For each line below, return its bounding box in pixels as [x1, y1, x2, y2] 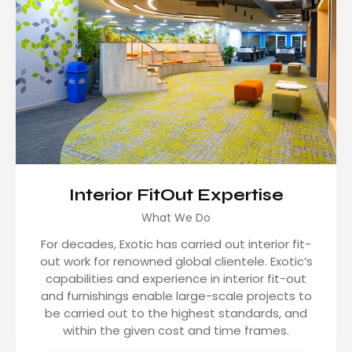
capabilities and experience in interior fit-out [46, 269, 306, 287]
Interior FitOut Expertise [68, 185, 284, 205]
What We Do [141, 209, 211, 225]
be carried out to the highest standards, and [45, 304, 307, 321]
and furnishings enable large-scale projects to [40, 287, 312, 304]
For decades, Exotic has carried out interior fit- [41, 235, 311, 252]
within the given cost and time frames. [63, 321, 289, 339]
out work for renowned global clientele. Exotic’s [39, 252, 313, 269]
